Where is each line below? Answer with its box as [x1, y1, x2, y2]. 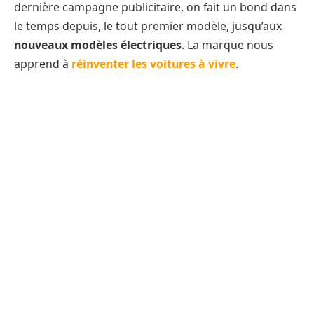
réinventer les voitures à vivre [71, 55, 235, 71]
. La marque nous [182, 36, 273, 53]
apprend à [14, 55, 71, 71]
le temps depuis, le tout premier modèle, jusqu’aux [14, 18, 282, 34]
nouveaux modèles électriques [14, 36, 182, 53]
